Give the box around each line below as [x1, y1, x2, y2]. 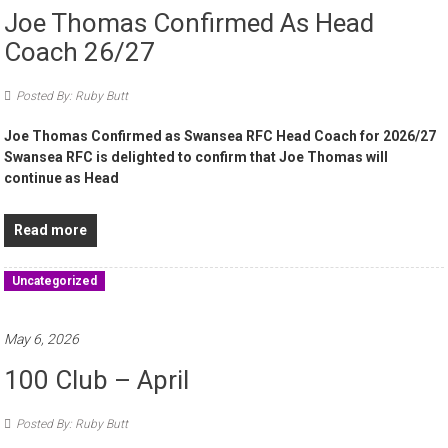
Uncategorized [12, 274, 98, 289]
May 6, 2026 [4, 331, 80, 348]
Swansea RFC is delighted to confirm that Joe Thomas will [4, 149, 389, 166]
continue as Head [4, 170, 120, 187]
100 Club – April [4, 365, 190, 396]
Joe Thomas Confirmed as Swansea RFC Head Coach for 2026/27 [4, 128, 443, 145]
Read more [14, 222, 88, 239]
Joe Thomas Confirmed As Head [4, 8, 375, 39]
